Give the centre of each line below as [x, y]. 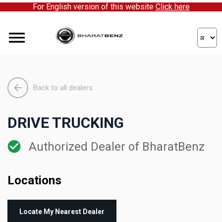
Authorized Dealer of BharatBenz [115, 147]
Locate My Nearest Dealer [62, 212]
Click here [172, 7]
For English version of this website [94, 7]
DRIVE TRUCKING [66, 123]
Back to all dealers [63, 87]
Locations [34, 181]
